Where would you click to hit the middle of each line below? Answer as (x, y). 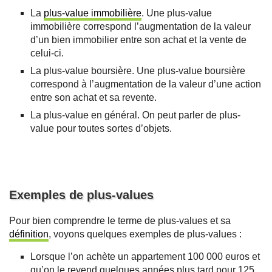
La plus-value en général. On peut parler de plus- (135, 115)
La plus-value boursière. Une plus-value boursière (138, 71)
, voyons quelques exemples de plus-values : (145, 234)
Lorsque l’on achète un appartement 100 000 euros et (145, 257)
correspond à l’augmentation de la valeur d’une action (146, 84)
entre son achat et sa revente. (93, 98)
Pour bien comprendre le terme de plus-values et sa (120, 221)
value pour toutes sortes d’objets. (101, 129)
